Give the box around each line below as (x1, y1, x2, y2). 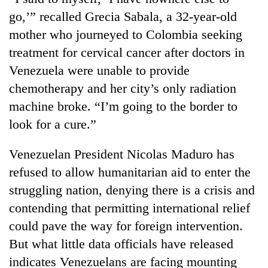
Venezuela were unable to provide (9, 62, 190, 78)
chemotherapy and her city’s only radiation (9, 80, 236, 96)
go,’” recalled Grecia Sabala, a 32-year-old (9, 8, 237, 24)
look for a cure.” (9, 116, 96, 132)
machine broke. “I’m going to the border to (9, 98, 237, 114)
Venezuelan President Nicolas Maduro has (9, 146, 234, 162)
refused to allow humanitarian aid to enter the (9, 164, 251, 179)
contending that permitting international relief (9, 200, 250, 215)
